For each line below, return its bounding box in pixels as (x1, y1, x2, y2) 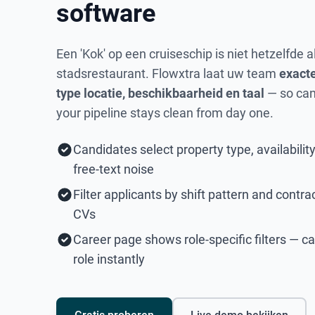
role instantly (73, 252, 145, 266)
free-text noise (73, 162, 154, 176)
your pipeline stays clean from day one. (56, 105, 274, 120)
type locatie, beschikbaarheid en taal (56, 86, 264, 101)
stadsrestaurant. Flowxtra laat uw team (56, 66, 276, 81)
